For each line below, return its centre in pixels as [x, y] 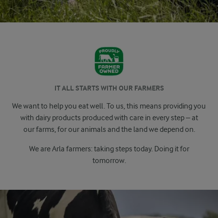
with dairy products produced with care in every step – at [109, 118]
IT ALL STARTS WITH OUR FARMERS [109, 88]
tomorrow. [109, 161]
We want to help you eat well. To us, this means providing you [109, 106]
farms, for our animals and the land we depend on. [115, 129]
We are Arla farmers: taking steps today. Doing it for [109, 149]
